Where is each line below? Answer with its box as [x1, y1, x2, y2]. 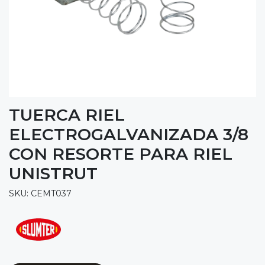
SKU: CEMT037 [9, 188, 72, 199]
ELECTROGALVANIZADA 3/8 [9, 124, 248, 145]
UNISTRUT [9, 163, 98, 184]
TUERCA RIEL [9, 105, 125, 125]
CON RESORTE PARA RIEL [9, 144, 232, 164]
